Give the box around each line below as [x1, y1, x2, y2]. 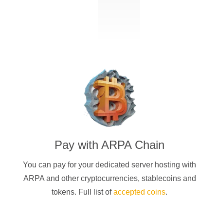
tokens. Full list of [52, 188, 114, 197]
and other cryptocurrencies [44, 174, 138, 183]
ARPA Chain [101, 138, 165, 152]
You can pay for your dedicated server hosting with [23, 161, 197, 169]
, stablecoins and [137, 174, 196, 183]
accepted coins [113, 188, 166, 197]
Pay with [54, 138, 102, 152]
